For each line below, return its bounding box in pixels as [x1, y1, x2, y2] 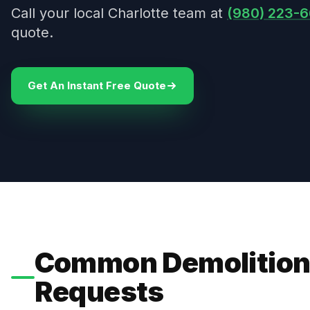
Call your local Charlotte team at [11, 5, 227, 21]
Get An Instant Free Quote [28, 79, 166, 92]
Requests [34, 275, 164, 309]
